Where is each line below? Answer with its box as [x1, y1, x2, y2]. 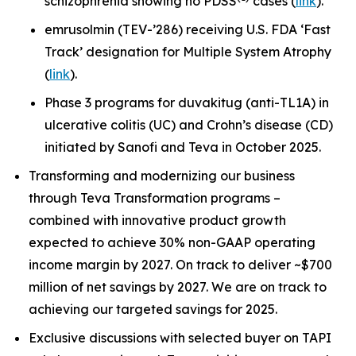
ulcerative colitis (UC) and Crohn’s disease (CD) [44, 117, 333, 133]
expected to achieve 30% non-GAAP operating [29, 234, 315, 250]
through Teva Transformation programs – [29, 190, 281, 206]
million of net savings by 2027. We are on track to [29, 279, 327, 295]
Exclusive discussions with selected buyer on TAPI [29, 330, 331, 346]
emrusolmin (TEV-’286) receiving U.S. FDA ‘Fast [44, 21, 331, 37]
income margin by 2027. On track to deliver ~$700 [29, 257, 332, 273]
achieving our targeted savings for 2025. [29, 301, 277, 317]
